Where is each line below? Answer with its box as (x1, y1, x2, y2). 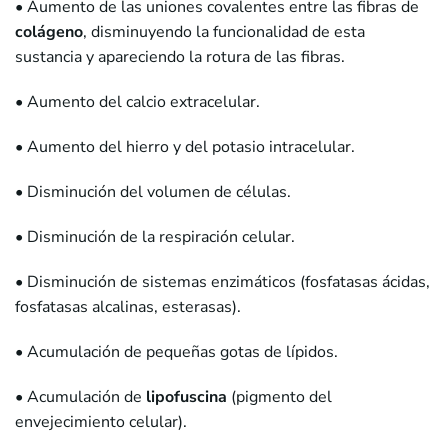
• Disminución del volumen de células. (15, 181, 291, 204)
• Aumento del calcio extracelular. (15, 91, 260, 114)
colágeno (15, 21, 83, 44)
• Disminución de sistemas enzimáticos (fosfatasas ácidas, (15, 271, 430, 294)
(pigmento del (227, 386, 332, 409)
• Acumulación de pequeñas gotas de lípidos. (15, 341, 338, 364)
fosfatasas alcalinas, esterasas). (15, 296, 241, 319)
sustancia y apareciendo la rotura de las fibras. (15, 46, 345, 69)
